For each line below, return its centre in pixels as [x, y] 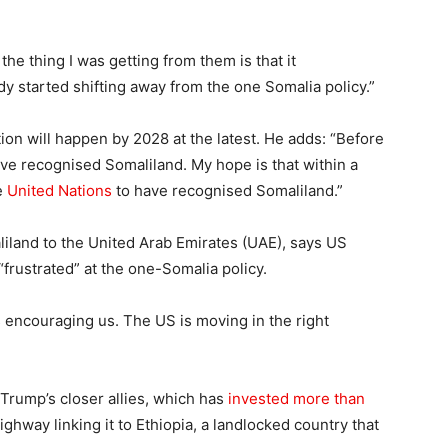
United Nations [59, 190]
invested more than [296, 398]
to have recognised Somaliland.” [227, 190]
